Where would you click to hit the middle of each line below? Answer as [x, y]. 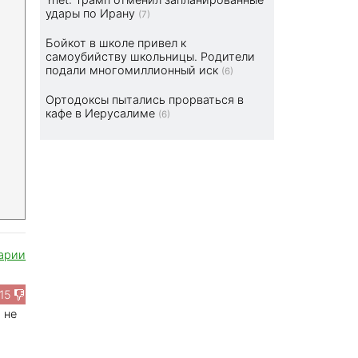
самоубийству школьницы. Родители [151, 57]
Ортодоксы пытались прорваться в [145, 100]
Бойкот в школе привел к [116, 43]
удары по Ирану [91, 14]
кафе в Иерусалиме [101, 113]
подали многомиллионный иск [132, 70]
